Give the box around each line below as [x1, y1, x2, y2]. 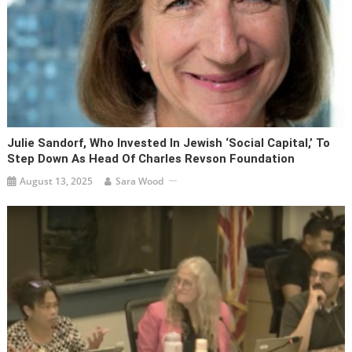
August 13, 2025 [20, 174, 93, 188]
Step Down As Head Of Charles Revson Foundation [7, 151, 295, 166]
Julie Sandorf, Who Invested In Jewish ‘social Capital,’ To [7, 135, 331, 150]
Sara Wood [115, 174, 164, 188]
